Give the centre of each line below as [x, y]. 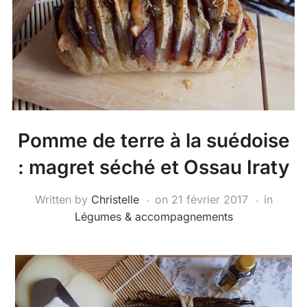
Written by [63, 200]
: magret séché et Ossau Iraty [153, 168]
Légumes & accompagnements [153, 217]
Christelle [115, 200]
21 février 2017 [209, 200]
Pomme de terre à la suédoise [153, 141]
